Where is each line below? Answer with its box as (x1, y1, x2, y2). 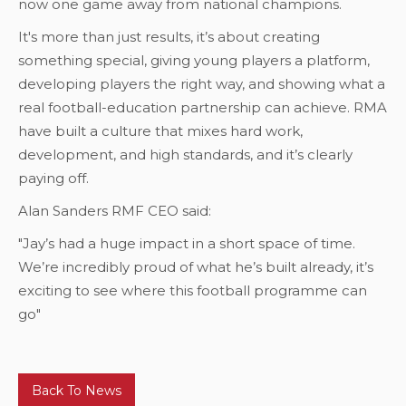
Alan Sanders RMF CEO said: (18, 201, 211, 219)
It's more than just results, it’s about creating (18, 27, 320, 45)
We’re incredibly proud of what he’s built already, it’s (18, 257, 373, 275)
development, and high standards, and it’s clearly (18, 145, 353, 163)
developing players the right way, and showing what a (18, 74, 385, 92)
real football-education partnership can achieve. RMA (18, 98, 387, 116)
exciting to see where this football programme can (18, 281, 367, 299)
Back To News (32, 382, 121, 399)
